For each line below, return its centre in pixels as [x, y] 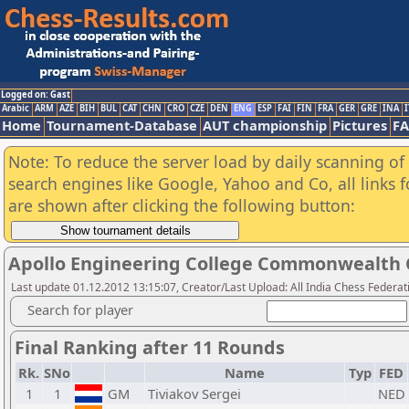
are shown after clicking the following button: [182, 205]
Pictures [360, 125]
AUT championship [265, 125]
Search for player [80, 309]
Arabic [16, 108]
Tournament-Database [122, 125]
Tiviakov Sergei [194, 393]
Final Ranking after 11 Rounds [150, 347]
